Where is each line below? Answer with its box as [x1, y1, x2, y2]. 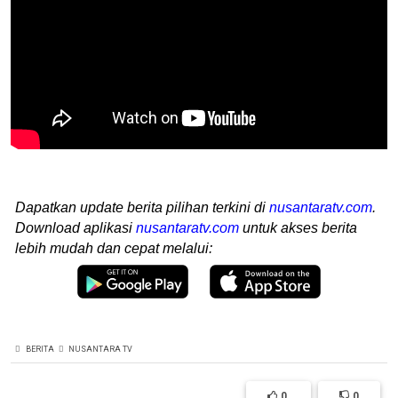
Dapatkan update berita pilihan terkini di [15, 200, 269, 215]
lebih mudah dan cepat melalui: [15, 241, 212, 256]
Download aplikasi [15, 220, 136, 235]
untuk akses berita [239, 220, 357, 235]
